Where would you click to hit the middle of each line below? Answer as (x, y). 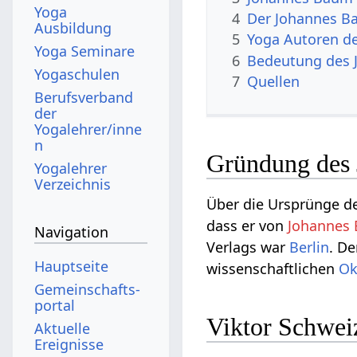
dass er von (247, 226)
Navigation (72, 232)
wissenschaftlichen (273, 269)
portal (55, 305)
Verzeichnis (73, 184)
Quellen (274, 82)
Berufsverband (84, 97)
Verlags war (248, 247)
